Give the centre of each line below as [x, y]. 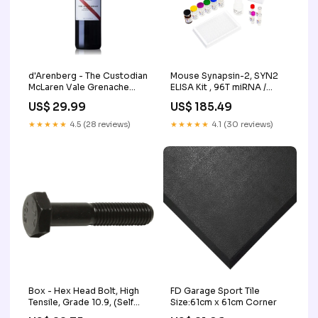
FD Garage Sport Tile [215, 290]
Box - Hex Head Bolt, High [84, 290]
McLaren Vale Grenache [79, 87]
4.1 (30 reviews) [241, 124]
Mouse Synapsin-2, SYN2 [224, 75]
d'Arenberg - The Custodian [88, 75]
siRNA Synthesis [205, 98]
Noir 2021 [50, 98]
